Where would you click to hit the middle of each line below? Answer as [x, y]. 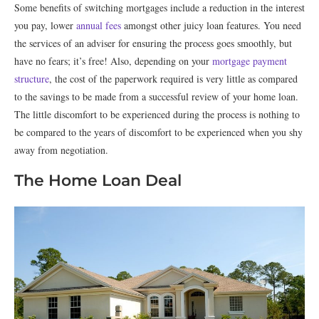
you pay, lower [45, 25]
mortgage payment [250, 61]
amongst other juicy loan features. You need [211, 25]
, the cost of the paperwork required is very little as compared [173, 79]
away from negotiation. [61, 150]
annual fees [99, 25]
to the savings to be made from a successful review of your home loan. [156, 96]
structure [32, 79]
